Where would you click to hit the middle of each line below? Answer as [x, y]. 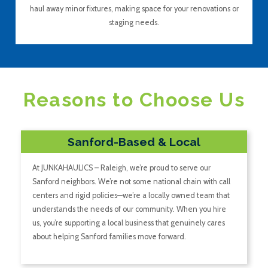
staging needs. [134, 22]
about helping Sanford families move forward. [109, 237]
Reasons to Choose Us [134, 100]
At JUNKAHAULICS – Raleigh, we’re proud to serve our [121, 168]
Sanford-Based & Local [134, 141]
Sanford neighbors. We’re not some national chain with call [131, 182]
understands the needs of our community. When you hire [129, 209]
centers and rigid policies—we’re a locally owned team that [131, 196]
